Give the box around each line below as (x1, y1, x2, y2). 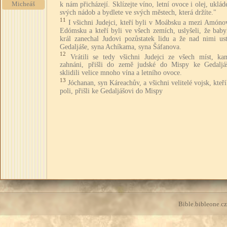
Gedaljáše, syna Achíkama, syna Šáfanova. (60, 43, 181, 51)
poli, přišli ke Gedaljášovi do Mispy (60, 87, 163, 95)
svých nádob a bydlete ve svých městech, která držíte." (60, 8, 216, 16)
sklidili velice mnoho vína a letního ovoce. (60, 69, 182, 77)
